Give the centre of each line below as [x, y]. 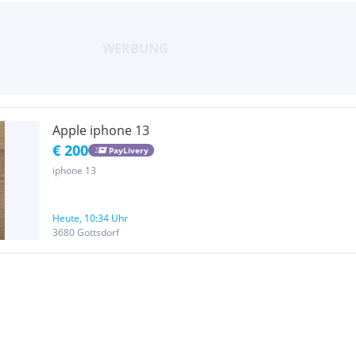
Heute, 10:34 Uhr [90, 218]
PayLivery [128, 150]
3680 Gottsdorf [86, 232]
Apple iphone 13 [101, 130]
